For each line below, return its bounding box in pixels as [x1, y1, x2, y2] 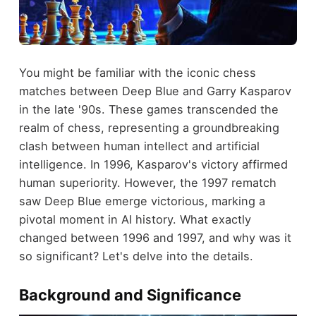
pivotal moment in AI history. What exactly [18, 212, 251, 227]
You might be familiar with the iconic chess [18, 66, 256, 80]
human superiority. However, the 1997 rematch [18, 176, 276, 190]
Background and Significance [18, 286, 241, 305]
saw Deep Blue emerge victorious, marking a [18, 194, 265, 209]
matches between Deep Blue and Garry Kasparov [18, 84, 291, 99]
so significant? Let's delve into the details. [18, 249, 253, 264]
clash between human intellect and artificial [18, 139, 260, 154]
